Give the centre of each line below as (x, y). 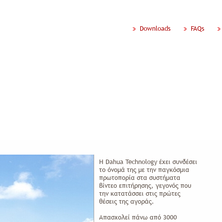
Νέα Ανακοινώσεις (82, 64)
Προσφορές (143, 64)
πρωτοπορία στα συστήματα (140, 177)
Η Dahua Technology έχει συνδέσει (148, 162)
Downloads (157, 28)
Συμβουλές (193, 64)
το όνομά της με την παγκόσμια (144, 169)
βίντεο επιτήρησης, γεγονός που (145, 185)
